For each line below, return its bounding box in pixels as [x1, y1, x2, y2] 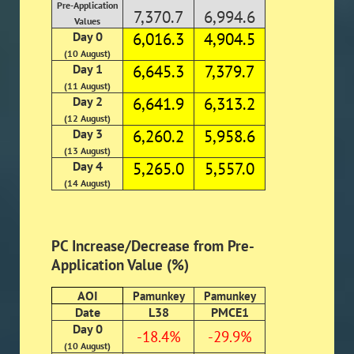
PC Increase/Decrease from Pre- [51, 236, 254, 256]
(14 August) [64, 177, 111, 190]
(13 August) [64, 145, 111, 157]
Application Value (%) [51, 255, 189, 275]
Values [74, 15, 100, 28]
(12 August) [64, 112, 111, 125]
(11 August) [64, 80, 111, 92]
